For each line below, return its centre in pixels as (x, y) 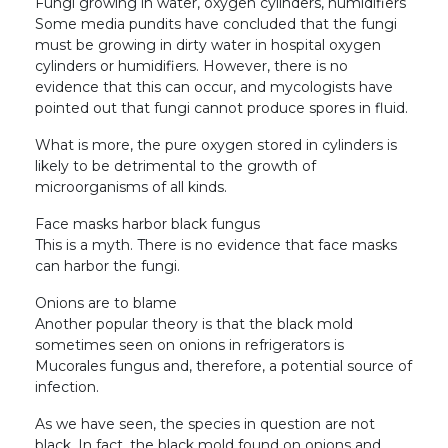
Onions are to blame (106, 302)
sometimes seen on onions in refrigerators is (189, 344)
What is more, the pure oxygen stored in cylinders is (216, 144)
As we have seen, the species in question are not (205, 423)
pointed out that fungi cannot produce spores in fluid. (221, 107)
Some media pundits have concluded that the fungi (216, 23)
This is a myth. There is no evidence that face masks (216, 244)
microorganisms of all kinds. (131, 186)
